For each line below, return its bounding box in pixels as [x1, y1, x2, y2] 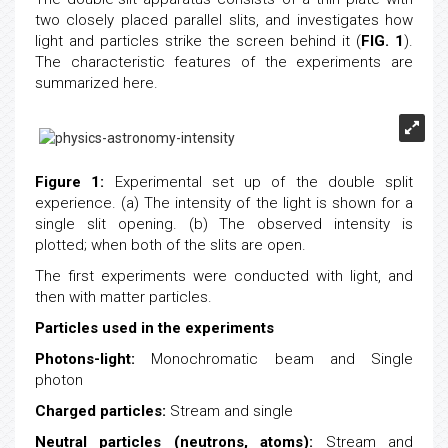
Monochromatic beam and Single [135, 352, 413, 370]
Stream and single [166, 404, 293, 422]
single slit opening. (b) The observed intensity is [35, 217, 413, 235]
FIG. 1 [361, 32, 404, 50]
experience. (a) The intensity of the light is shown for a [35, 196, 413, 214]
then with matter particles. [35, 290, 212, 308]
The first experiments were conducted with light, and [35, 269, 413, 287]
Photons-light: [35, 352, 135, 370]
